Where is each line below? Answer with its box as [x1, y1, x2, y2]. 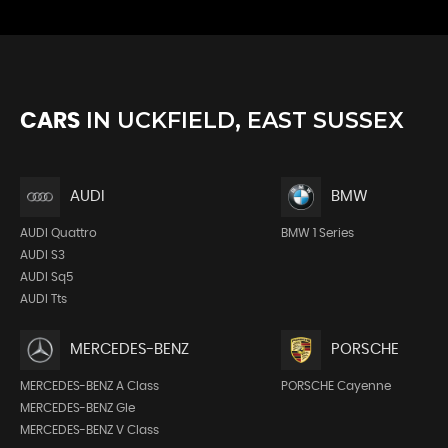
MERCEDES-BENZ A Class [20, 379, 159, 392]
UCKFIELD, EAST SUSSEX [111, 106, 404, 134]
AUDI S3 [20, 248, 65, 261]
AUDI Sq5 [20, 270, 73, 283]
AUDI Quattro [20, 226, 97, 239]
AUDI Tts [20, 292, 67, 305]
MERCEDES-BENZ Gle [20, 401, 135, 414]
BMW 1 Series [280, 226, 354, 239]
